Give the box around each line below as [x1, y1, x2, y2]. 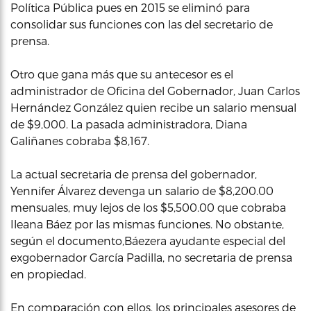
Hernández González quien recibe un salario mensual [10, 100, 296, 114]
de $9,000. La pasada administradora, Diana [10, 117, 247, 131]
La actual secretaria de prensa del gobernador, [10, 167, 257, 180]
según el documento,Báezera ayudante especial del [10, 233, 285, 247]
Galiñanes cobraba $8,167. [10, 133, 149, 147]
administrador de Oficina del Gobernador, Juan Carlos [10, 83, 300, 97]
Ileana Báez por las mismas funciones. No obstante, [10, 217, 284, 230]
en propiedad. [10, 267, 86, 280]
